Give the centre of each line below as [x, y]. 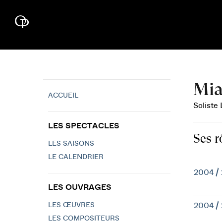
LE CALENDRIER [76, 157]
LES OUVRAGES [80, 187]
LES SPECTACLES [84, 126]
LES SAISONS [71, 144]
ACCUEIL [63, 96]
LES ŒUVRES [71, 205]
